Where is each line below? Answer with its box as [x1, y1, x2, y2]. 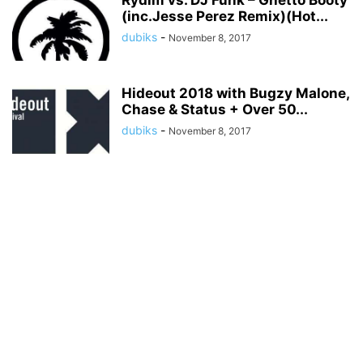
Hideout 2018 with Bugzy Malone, [122, 85, 349, 101]
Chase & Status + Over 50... [122, 101, 308, 117]
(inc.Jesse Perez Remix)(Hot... [122, 8, 328, 24]
